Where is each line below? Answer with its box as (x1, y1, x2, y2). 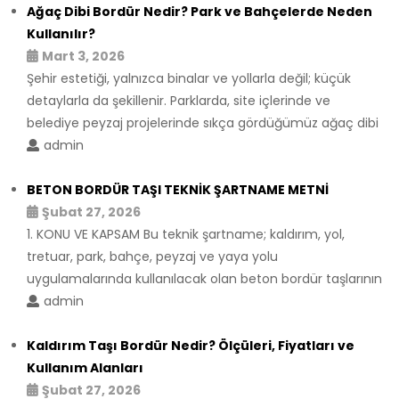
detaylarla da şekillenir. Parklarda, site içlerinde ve (27, 91, 330, 110)
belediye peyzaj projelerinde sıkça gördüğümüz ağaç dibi (27, 113, 379, 132)
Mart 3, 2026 (42, 46, 125, 65)
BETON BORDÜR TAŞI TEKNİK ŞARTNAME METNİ (27, 180, 329, 199)
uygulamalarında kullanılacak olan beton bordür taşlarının (27, 269, 382, 288)
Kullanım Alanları (27, 358, 143, 377)
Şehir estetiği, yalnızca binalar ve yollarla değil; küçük (27, 69, 351, 87)
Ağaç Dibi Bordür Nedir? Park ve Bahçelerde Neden (27, 2, 372, 20)
